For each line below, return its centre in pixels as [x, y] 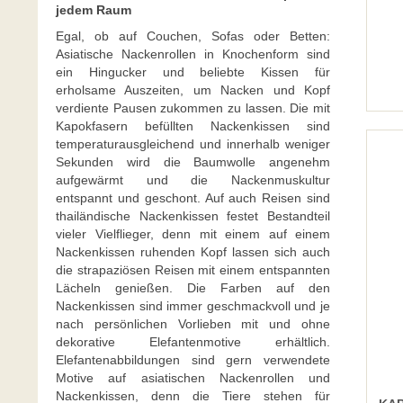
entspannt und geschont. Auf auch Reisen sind [193, 198]
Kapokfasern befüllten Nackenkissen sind [193, 126]
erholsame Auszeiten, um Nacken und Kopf [193, 90]
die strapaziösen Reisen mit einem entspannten [193, 270]
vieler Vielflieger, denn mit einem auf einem [193, 234]
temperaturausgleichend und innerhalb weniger [193, 144]
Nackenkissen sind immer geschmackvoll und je [193, 306]
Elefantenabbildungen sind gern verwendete [193, 360]
